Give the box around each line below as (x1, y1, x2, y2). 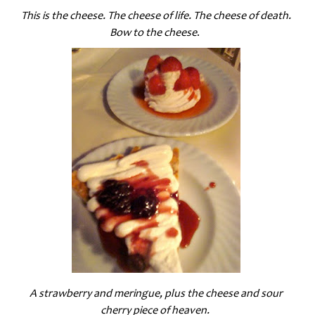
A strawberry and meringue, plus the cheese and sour (29, 285, 283, 300)
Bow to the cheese (110, 25, 198, 39)
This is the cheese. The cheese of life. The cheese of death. (20, 8, 291, 22)
